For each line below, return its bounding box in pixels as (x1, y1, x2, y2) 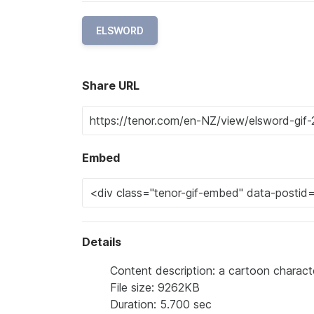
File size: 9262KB (110, 280, 200, 294)
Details (82, 234, 121, 249)
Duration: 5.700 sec (110, 296, 212, 311)
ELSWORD (96, 24, 144, 36)
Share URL (82, 78, 139, 93)
